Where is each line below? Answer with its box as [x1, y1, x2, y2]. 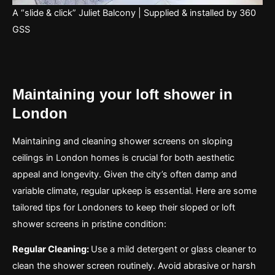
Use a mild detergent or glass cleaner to [91, 243, 257, 255]
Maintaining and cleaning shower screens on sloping [12, 135, 233, 147]
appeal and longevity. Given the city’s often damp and [12, 168, 237, 180]
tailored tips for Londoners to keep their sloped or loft [12, 201, 235, 213]
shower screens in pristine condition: [12, 218, 166, 230]
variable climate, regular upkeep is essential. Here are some [12, 185, 257, 196]
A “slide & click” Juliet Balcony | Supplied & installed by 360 [12, 7, 256, 18]
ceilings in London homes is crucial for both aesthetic [12, 152, 234, 163]
